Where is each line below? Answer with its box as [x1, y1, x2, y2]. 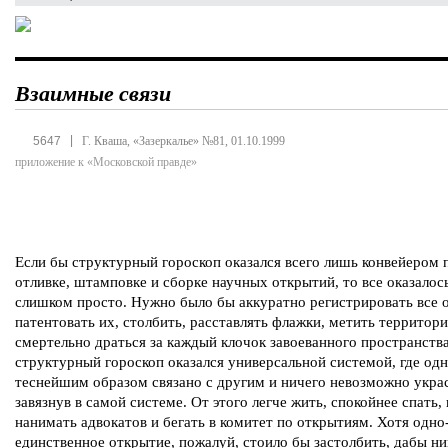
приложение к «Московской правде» [15, 155, 197, 169]
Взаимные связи [15, 77, 171, 108]
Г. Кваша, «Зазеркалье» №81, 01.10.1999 [82, 134, 285, 148]
